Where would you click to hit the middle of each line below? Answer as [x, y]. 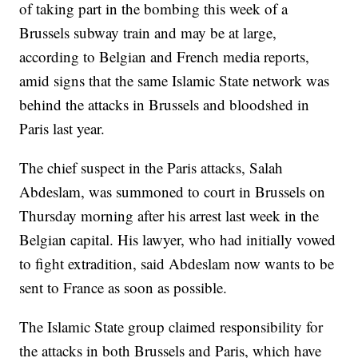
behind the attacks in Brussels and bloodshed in [165, 105]
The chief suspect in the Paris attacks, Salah [151, 168]
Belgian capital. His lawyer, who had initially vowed [178, 240]
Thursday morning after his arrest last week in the [169, 216]
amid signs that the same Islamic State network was [175, 81]
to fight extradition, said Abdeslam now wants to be [177, 264]
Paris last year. [62, 129]
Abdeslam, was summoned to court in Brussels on [173, 192]
